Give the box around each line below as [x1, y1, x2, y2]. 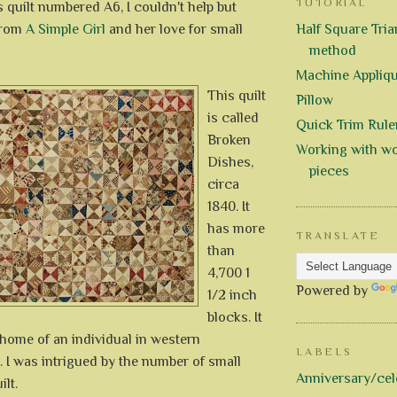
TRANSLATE [296, 230, 380, 243]
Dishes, [207, 153, 253, 170]
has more [207, 220, 265, 237]
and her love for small [105, 20, 243, 37]
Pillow [296, 92, 333, 109]
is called [207, 109, 259, 126]
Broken [207, 131, 251, 148]
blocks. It [207, 308, 262, 325]
